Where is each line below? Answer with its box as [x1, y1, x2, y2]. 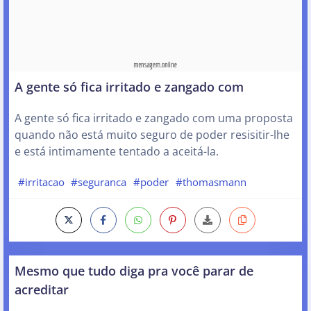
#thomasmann [175, 174, 246, 189]
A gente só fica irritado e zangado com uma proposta [15, 110, 293, 126]
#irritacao [17, 174, 65, 189]
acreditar [15, 280, 69, 299]
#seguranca [71, 174, 127, 189]
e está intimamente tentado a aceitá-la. [15, 143, 219, 159]
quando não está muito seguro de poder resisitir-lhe [15, 126, 289, 142]
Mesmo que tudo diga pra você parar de [15, 262, 253, 280]
